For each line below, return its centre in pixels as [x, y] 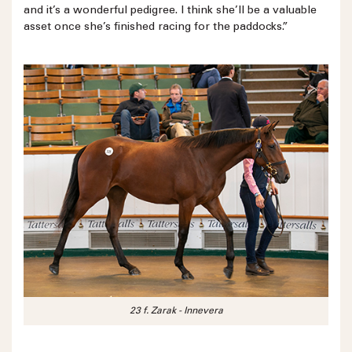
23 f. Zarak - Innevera [176, 311]
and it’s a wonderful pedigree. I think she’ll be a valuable [170, 11]
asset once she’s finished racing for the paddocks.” [156, 28]
